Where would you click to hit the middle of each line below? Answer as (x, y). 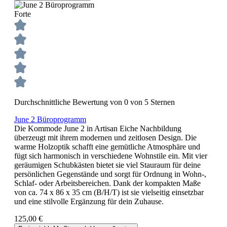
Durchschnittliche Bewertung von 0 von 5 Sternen (94, 102)
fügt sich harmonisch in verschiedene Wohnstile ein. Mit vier (111, 156)
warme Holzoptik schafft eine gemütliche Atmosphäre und (107, 146)
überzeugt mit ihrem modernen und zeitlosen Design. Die (105, 137)
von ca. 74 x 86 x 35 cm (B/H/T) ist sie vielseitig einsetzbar (109, 192)
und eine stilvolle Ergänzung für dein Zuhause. (89, 201)
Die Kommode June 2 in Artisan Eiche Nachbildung (98, 128)
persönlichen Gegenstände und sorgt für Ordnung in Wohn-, (110, 174)
